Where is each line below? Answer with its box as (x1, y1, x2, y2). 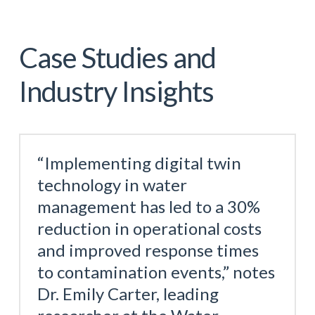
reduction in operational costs (37, 217, 262, 238)
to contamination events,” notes (37, 261, 275, 282)
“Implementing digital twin (37, 152, 241, 173)
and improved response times (37, 239, 259, 260)
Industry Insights (18, 74, 214, 108)
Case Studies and (18, 40, 216, 75)
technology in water (37, 174, 187, 195)
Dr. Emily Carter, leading (37, 283, 219, 304)
